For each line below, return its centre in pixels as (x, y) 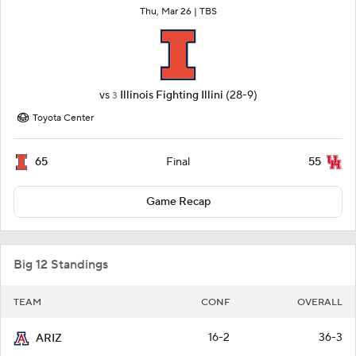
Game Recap (178, 202)
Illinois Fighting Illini (171, 96)
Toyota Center (63, 118)
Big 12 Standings (61, 265)
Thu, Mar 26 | (169, 12)
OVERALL (320, 303)
